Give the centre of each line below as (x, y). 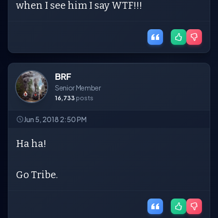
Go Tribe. (37, 175)
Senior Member (78, 88)
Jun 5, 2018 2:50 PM (55, 119)
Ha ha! (31, 144)
